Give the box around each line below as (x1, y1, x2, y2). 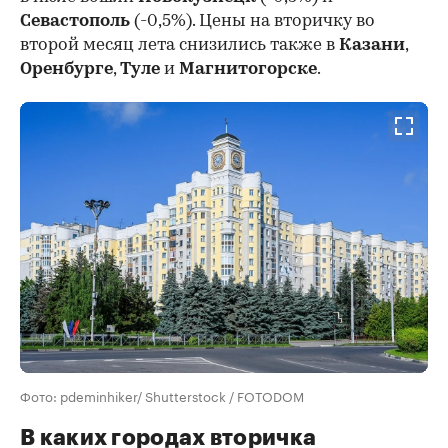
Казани (339, 36, 405, 54)
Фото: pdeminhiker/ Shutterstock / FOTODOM (20, 385, 304, 406)
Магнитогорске (179, 60, 317, 78)
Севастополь (20, 12, 134, 30)
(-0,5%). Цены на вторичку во (134, 12, 375, 30)
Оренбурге (20, 60, 113, 78)
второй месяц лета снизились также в (20, 36, 339, 54)
